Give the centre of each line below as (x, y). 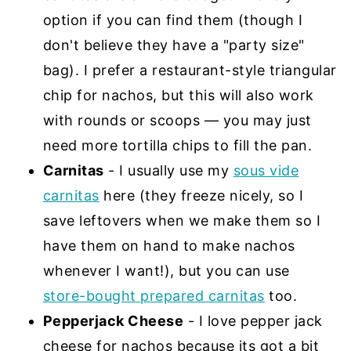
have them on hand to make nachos (169, 246)
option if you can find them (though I (173, 20)
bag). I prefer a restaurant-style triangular (190, 71)
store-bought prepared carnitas (154, 296)
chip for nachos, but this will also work (178, 96)
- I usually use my (168, 171)
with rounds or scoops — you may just (177, 121)
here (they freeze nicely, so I (201, 196)
